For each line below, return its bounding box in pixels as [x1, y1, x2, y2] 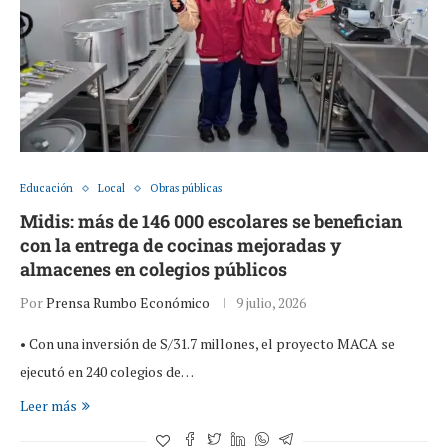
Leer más [20, 396, 77, 416]
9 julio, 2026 [236, 293, 306, 313]
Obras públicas [150, 181, 222, 196]
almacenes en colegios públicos [20, 257, 287, 282]
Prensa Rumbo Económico [46, 293, 210, 313]
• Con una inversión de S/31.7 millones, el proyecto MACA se [20, 334, 395, 354]
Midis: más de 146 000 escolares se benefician [20, 209, 402, 234]
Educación [20, 181, 73, 196]
